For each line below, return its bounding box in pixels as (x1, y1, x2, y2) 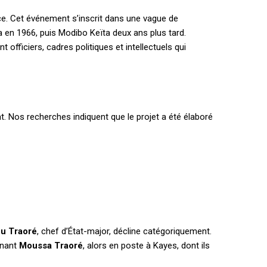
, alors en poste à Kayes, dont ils (83, 240, 210, 252)
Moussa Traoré (19, 240, 83, 252)
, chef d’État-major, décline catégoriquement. (37, 226, 212, 237)
